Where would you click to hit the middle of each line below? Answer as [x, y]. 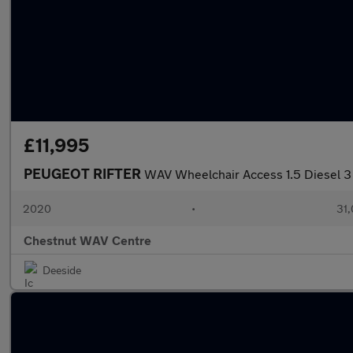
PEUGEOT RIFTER [84, 173]
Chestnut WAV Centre [87, 240]
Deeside [62, 270]
